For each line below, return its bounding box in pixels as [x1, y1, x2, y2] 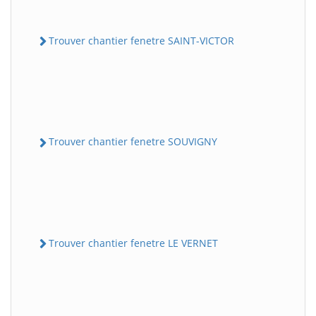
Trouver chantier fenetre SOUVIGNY [49, 135, 217, 149]
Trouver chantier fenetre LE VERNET [49, 236, 218, 250]
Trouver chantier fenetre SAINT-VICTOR [49, 34, 234, 48]
